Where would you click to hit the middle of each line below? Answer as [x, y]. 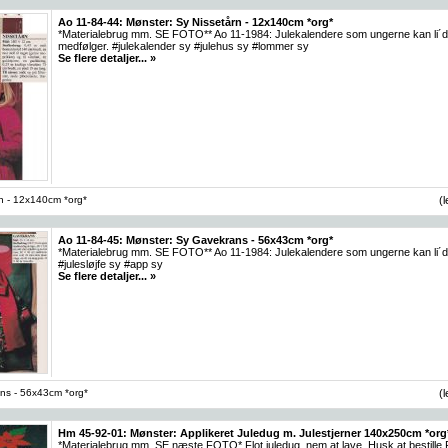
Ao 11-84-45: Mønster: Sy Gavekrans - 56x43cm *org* [195, 239]
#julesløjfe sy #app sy [110, 263]
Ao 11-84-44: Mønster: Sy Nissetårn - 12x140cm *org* [195, 21]
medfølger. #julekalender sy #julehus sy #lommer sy [183, 45]
